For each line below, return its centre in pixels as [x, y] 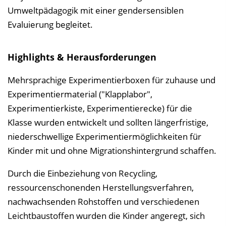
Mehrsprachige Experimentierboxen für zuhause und [111, 80]
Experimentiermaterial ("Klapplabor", [80, 94]
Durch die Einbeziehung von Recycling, [82, 173]
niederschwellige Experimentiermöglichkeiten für [104, 136]
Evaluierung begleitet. [50, 24]
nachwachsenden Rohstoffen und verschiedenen [103, 202]
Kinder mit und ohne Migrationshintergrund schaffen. [112, 151]
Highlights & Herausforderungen [82, 57]
